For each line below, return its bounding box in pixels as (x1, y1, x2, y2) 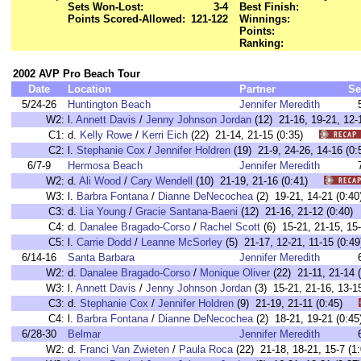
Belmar (68, 328, 101, 340)
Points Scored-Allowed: (68, 13, 185, 25)
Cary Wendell (131, 175, 193, 187)
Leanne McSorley (141, 236, 222, 248)
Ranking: (239, 37, 284, 49)
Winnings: (239, 13, 290, 25)
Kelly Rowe (80, 129, 132, 141)
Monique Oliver (200, 267, 270, 279)
